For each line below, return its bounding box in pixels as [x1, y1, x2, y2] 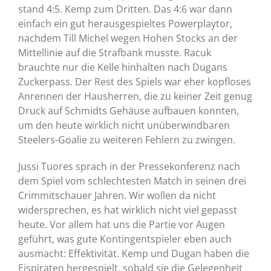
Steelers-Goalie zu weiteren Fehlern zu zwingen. [18, 133, 235, 147]
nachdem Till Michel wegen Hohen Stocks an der [18, 31, 238, 45]
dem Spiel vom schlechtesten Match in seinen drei [18, 174, 246, 188]
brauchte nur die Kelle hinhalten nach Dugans [18, 60, 227, 74]
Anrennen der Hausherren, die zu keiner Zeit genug [18, 90, 252, 103]
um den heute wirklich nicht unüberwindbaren [18, 119, 230, 132]
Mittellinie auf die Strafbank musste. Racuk [18, 46, 211, 60]
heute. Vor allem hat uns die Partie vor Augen [18, 218, 225, 232]
